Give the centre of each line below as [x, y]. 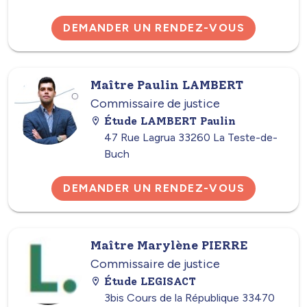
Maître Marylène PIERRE [169, 245]
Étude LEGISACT [150, 281]
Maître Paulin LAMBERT [167, 85]
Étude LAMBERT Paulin [170, 121]
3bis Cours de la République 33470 [189, 297]
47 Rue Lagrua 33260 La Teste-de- [191, 137]
